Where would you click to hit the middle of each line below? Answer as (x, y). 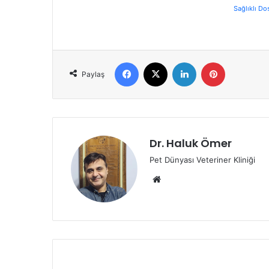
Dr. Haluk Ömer (191, 143)
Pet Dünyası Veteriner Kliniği (202, 159)
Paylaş (93, 74)
